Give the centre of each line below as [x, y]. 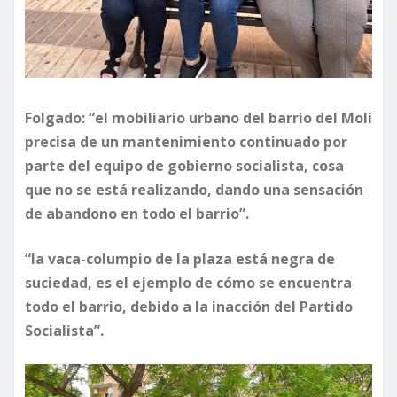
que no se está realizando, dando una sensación [194, 189]
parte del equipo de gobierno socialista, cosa [184, 165]
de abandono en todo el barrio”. [137, 213]
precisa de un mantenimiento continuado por [186, 141]
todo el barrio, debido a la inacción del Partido [189, 306]
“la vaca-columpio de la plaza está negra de [180, 258]
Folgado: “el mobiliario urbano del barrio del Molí [198, 117]
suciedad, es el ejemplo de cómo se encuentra [188, 282]
